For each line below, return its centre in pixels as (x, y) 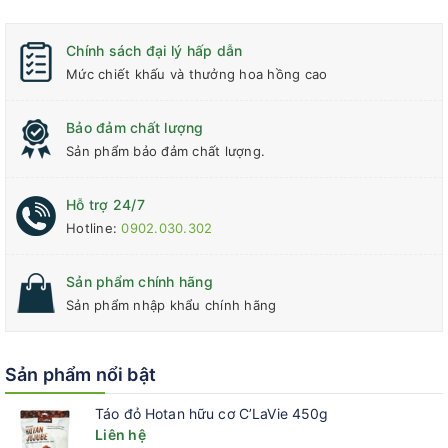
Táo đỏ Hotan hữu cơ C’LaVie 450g (212, 413)
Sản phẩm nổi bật (80, 374)
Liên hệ (120, 434)
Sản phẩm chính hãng (139, 281)
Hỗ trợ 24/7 (105, 204)
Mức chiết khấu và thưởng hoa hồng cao (197, 74)
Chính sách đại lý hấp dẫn (154, 50)
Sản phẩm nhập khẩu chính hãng (171, 305)
